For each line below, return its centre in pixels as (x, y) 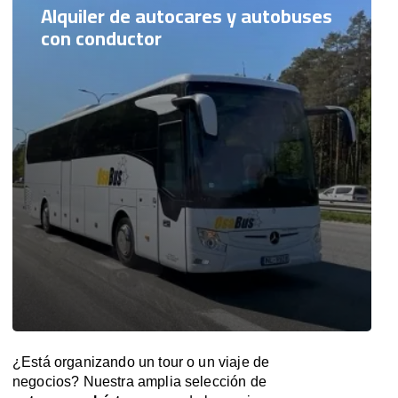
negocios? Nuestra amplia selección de (139, 382)
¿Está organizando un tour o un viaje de (141, 362)
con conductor (101, 38)
